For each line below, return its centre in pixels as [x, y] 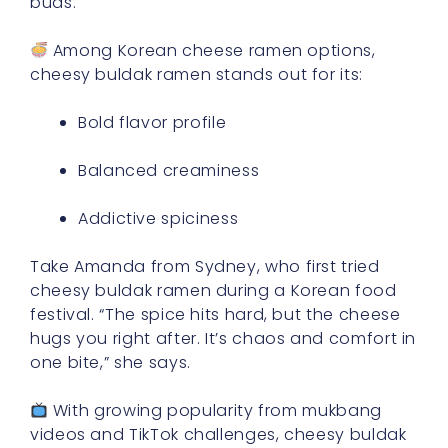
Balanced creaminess [169, 170]
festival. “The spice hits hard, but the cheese [215, 314]
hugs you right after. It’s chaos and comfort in [223, 338]
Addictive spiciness [158, 218]
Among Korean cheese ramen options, [212, 50]
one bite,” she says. [110, 362]
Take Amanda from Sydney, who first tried [205, 266]
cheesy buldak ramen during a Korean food [213, 290]
